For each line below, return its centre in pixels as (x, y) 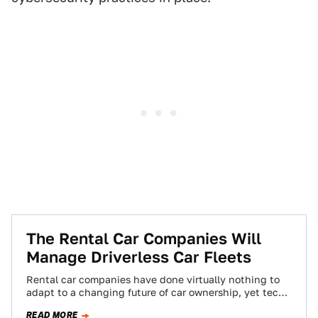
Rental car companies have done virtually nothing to (153, 280)
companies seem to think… (91, 305)
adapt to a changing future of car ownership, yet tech (155, 292)
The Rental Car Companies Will (144, 238)
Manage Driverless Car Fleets (139, 257)
